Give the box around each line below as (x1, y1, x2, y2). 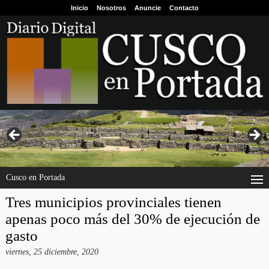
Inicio (70, 4, 88, 11)
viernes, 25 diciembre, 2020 (5, 247, 98, 257)
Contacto (169, 4, 199, 11)
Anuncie (134, 4, 161, 11)
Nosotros (96, 4, 126, 11)
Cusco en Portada (6, 173, 65, 183)
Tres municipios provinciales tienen (5, 194, 222, 211)
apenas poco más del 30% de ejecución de (5, 211, 260, 228)
